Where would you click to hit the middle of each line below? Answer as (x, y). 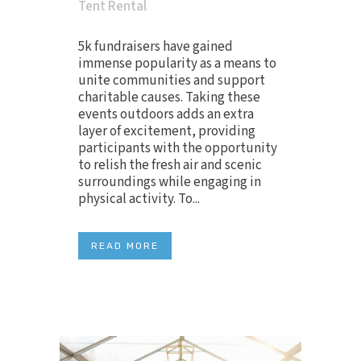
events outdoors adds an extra (166, 115)
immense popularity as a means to (177, 64)
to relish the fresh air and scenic (170, 166)
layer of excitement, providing (167, 132)
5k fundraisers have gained (156, 47)
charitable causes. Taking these (169, 98)
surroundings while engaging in (170, 183)
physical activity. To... (139, 199)
